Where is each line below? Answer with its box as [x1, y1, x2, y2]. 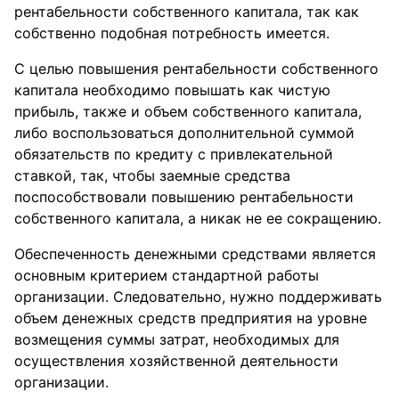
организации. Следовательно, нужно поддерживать [14, 287, 382, 305]
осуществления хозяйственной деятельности [14, 351, 338, 370]
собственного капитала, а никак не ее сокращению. [14, 208, 381, 227]
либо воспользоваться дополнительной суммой [14, 123, 354, 142]
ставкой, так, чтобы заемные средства [14, 166, 290, 184]
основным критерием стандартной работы [14, 265, 319, 284]
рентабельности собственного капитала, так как [14, 2, 359, 20]
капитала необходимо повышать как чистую [14, 80, 330, 99]
